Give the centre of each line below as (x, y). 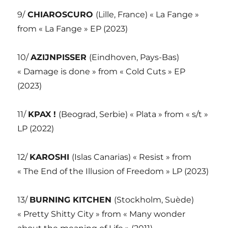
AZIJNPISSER (60, 58)
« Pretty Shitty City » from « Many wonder (102, 214)
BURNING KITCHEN (72, 200)
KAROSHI (51, 157)
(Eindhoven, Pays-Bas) (134, 58)
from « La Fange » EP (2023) (73, 29)
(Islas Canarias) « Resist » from (132, 157)
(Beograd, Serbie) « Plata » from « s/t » (134, 115)
